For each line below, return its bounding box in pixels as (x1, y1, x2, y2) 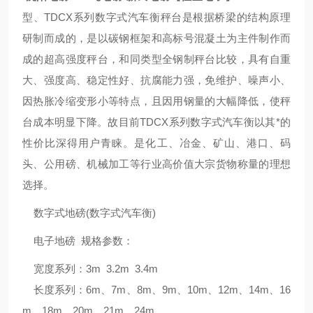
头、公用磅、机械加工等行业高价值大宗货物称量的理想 (22, 158, 291, 170)
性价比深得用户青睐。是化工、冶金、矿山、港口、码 (22, 137, 291, 149)
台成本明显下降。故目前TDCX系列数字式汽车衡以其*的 (22, 116, 291, 128)
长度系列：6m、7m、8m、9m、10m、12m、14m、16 (22, 284, 291, 296)
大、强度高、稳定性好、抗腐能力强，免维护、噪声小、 (22, 74, 291, 86)
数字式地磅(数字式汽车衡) (22, 207, 156, 219)
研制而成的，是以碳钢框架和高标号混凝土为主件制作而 (22, 32, 291, 44)
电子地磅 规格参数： (22, 235, 133, 247)
